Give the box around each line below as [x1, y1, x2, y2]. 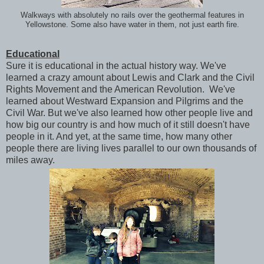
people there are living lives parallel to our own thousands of [6, 143, 256, 153]
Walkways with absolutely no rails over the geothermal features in [20, 11, 244, 20]
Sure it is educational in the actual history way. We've [6, 61, 226, 71]
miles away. [6, 155, 55, 165]
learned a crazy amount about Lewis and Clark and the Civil [6, 72, 255, 82]
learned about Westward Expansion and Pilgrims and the [6, 96, 243, 106]
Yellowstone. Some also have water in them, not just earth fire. [25, 21, 239, 29]
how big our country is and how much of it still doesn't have [6, 120, 250, 130]
